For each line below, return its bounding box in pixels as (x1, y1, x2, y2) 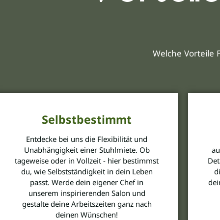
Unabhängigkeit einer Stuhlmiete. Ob (24, 144, 150, 155)
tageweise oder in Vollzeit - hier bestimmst (15, 155, 159, 165)
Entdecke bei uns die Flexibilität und (26, 134, 148, 144)
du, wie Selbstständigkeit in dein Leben (21, 166, 153, 176)
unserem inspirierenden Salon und (28, 188, 145, 198)
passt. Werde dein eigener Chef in (30, 177, 144, 187)
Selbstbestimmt (42, 111, 132, 127)
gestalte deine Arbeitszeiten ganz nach (22, 198, 152, 209)
